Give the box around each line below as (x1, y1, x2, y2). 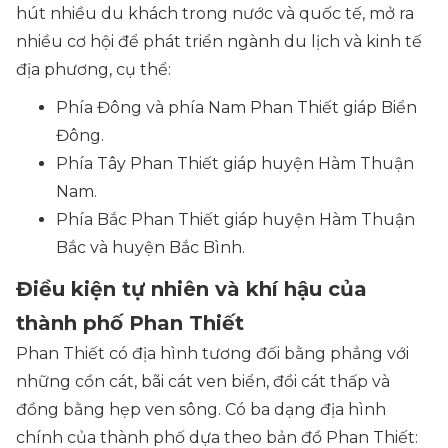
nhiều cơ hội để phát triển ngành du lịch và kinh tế (16, 32, 422, 51)
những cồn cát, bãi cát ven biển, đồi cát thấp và (16, 372, 390, 391)
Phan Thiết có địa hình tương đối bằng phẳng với (16, 344, 409, 363)
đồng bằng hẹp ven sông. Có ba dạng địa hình (16, 400, 386, 419)
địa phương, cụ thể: (16, 60, 171, 79)
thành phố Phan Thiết (16, 311, 244, 335)
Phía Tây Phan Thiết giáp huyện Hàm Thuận (56, 154, 414, 173)
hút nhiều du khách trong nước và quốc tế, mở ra (16, 4, 414, 23)
